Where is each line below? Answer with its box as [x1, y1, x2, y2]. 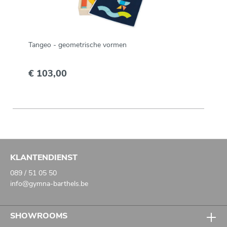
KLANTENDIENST [10, 152, 78, 163]
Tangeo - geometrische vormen [28, 40, 127, 50]
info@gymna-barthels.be [10, 178, 88, 188]
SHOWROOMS [10, 210, 67, 221]
